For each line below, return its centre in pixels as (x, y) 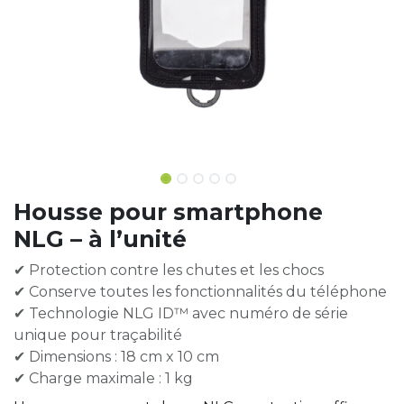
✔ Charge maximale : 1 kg (103, 378)
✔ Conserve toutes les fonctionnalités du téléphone (200, 292)
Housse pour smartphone (168, 212)
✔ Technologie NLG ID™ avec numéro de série (181, 313)
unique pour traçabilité (98, 335)
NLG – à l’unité (100, 239)
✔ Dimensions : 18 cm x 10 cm (116, 357)
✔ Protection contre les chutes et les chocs (169, 270)
